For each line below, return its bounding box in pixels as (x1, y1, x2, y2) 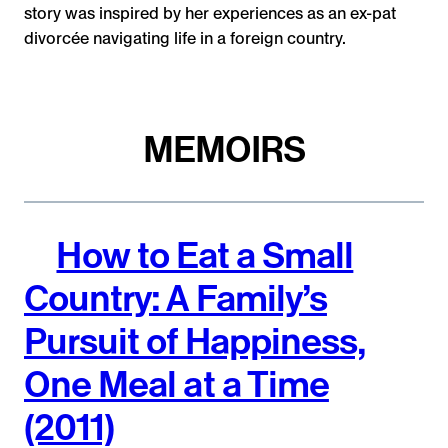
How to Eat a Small (56, 232, 354, 277)
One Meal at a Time (24, 361, 329, 406)
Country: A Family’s (24, 275, 327, 320)
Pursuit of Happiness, (24, 318, 367, 363)
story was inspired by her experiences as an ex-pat (24, 4, 396, 24)
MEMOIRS (142, 126, 306, 171)
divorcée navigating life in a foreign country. (24, 29, 350, 49)
